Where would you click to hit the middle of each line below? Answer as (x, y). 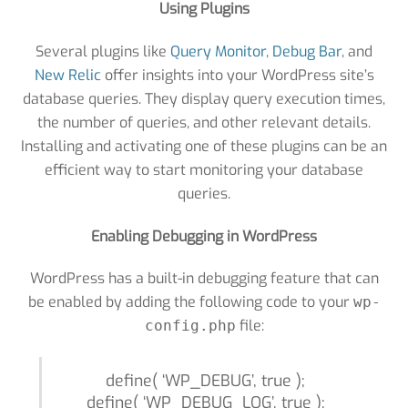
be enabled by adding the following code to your (190, 302)
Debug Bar (307, 51)
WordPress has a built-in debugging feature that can (204, 279)
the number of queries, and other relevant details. (204, 122)
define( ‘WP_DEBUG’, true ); (205, 381)
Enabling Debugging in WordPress (204, 236)
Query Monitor (218, 51)
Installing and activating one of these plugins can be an (204, 146)
